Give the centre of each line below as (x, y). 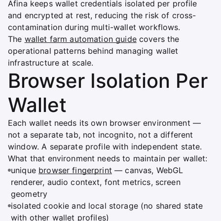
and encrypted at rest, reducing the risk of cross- (102, 15)
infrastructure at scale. (51, 62)
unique (25, 170)
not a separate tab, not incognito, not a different (101, 134)
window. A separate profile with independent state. (105, 146)
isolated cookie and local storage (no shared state (107, 205)
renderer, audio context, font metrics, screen (96, 182)
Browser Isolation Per (108, 80)
